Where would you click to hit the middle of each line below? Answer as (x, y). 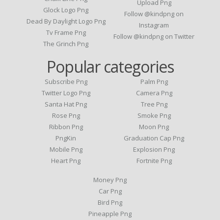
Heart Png (66, 160)
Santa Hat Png (66, 104)
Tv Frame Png (66, 32)
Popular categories (110, 66)
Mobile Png (66, 149)
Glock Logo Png (66, 10)
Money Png (110, 179)
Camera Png (154, 93)
